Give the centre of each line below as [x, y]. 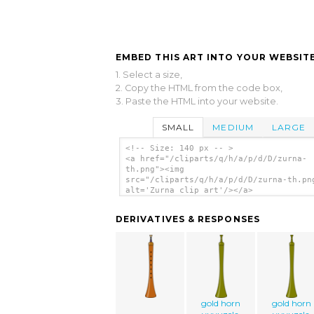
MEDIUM [233, 127]
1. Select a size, [149, 74]
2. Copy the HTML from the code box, [199, 88]
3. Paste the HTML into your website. [197, 101]
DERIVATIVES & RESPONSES [188, 219]
